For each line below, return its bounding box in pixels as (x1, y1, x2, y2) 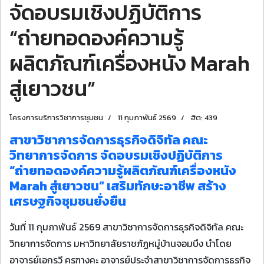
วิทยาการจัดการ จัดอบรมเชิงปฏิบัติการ (9, 146, 223, 165)
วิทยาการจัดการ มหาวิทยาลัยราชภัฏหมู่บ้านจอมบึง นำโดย (9, 236, 232, 250)
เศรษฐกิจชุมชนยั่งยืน (9, 192, 126, 211)
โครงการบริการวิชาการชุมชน (9, 112, 103, 123)
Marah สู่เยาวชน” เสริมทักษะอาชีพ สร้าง (9, 176, 226, 196)
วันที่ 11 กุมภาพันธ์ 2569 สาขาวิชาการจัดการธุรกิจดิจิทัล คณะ (9, 220, 243, 234)
